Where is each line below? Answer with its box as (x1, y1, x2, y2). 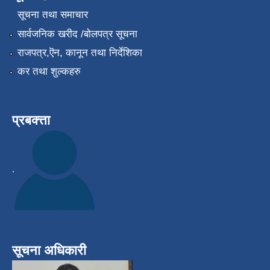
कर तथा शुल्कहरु (17, 66, 81, 78)
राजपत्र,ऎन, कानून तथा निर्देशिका (17, 46, 142, 58)
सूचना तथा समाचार (17, 9, 88, 21)
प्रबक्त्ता (12, 113, 50, 128)
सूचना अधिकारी (12, 243, 86, 259)
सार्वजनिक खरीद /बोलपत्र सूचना (17, 28, 137, 40)
